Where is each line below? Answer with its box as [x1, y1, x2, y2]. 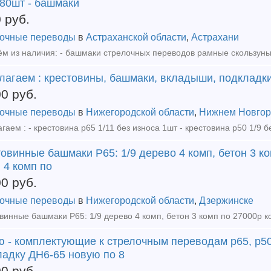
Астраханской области [86, 32, 186, 42]
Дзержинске [199, 195, 253, 206]
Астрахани [191, 32, 239, 42]
